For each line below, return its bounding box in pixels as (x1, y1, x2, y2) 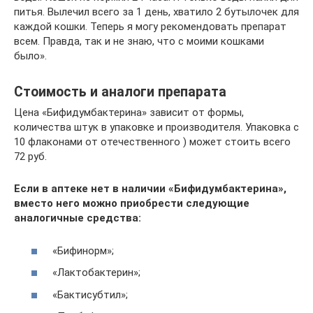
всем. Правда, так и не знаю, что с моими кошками (14, 35, 264, 48)
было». (14, 50, 47, 63)
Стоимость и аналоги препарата (14, 83, 226, 100)
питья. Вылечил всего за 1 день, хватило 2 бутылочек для (14, 6, 299, 19)
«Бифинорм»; (52, 244, 114, 257)
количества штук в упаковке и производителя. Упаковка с (14, 121, 299, 134)
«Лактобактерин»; (52, 266, 140, 279)
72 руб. (14, 150, 47, 163)
